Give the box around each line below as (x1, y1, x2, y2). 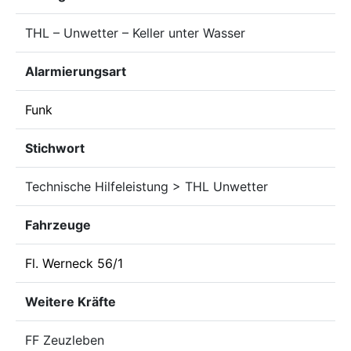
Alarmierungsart (25, 63, 126, 79)
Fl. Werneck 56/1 (25, 255, 123, 271)
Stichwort (25, 140, 85, 156)
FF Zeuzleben (25, 332, 104, 348)
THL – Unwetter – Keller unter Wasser (25, 25, 245, 41)
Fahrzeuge (25, 217, 91, 233)
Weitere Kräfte (25, 294, 116, 309)
